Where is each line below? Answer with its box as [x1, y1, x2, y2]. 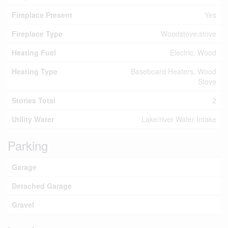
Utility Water [12, 114, 54, 124]
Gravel [12, 199, 34, 210]
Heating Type [12, 66, 58, 76]
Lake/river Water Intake [141, 114, 216, 124]
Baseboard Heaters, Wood [131, 66, 216, 76]
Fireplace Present [12, 10, 72, 20]
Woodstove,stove [161, 28, 216, 39]
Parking [8, 136, 48, 154]
